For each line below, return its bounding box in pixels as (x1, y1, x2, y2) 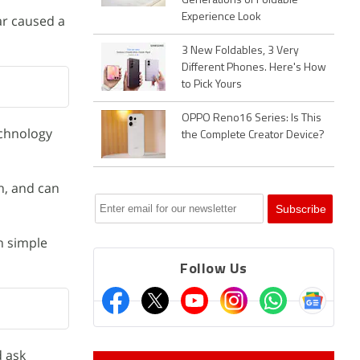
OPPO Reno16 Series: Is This (182, 112, 321, 125)
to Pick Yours (182, 79, 242, 91)
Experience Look (182, 11, 261, 23)
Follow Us (180, 262, 247, 277)
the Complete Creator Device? (182, 129, 325, 141)
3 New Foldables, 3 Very (182, 45, 299, 57)
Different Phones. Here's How (182, 62, 326, 74)
